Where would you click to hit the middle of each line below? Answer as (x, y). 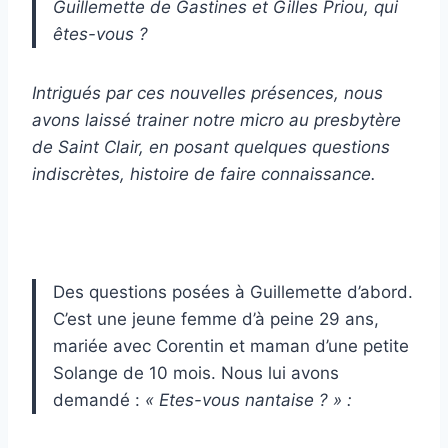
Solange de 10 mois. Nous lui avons (196, 372)
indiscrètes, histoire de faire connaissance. (204, 173)
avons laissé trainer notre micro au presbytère (216, 119)
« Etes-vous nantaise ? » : (248, 399)
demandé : (99, 399)
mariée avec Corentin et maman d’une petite (231, 345)
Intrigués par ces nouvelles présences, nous (207, 92)
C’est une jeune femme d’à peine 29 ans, (216, 318)
